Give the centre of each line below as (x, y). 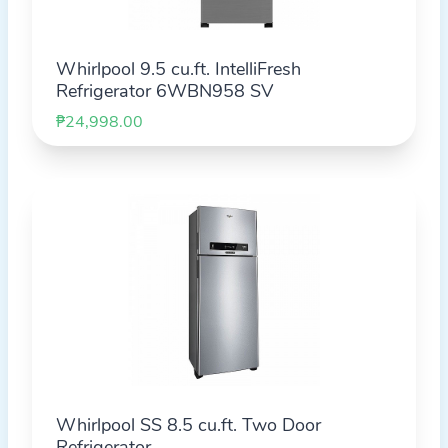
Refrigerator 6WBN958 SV (164, 91)
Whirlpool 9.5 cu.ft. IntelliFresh (178, 69)
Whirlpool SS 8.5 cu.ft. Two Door (188, 425)
